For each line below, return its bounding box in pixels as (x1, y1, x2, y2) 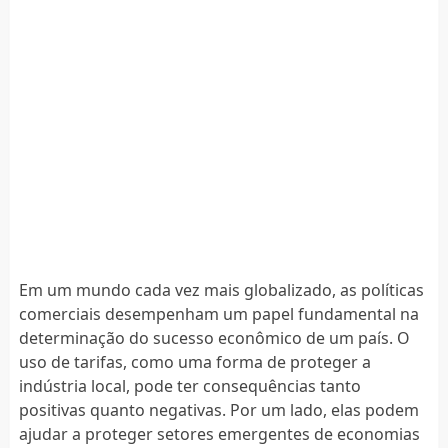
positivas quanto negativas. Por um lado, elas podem (18, 398, 419, 421)
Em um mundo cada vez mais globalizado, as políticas (18, 278, 424, 301)
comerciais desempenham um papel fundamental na (18, 302, 419, 325)
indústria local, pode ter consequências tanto (18, 374, 361, 397)
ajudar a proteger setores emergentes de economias (18, 422, 420, 445)
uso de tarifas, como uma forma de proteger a (18, 350, 371, 373)
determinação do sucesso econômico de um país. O (18, 326, 410, 349)
